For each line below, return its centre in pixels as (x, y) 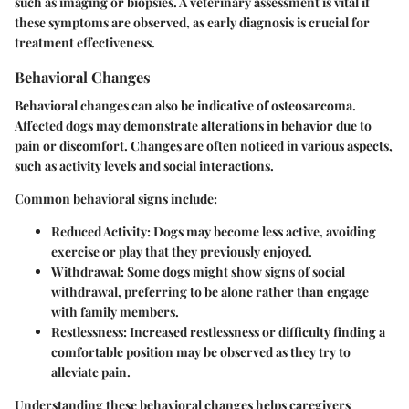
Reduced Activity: (101, 231)
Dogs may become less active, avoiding (263, 231)
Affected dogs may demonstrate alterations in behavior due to (193, 125)
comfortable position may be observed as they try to (201, 351)
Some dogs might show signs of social (235, 271)
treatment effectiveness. (85, 42)
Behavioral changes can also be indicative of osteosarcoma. (185, 105)
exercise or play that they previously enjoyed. (182, 251)
